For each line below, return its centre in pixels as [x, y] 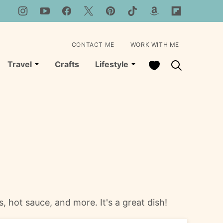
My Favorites [173, 64]
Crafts [67, 64]
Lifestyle [112, 64]
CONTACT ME [93, 45]
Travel [20, 64]
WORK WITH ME [155, 45]
